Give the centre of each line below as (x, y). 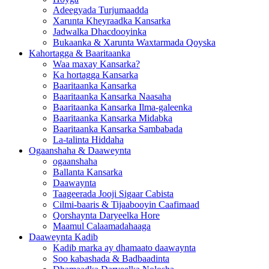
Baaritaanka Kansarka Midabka (113, 118)
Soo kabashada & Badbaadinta (111, 258)
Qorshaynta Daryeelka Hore (106, 215)
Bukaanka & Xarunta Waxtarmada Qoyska (134, 42)
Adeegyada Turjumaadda (101, 10)
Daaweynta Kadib (63, 237)
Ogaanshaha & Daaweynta (80, 150)
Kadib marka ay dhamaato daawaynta (124, 247)
